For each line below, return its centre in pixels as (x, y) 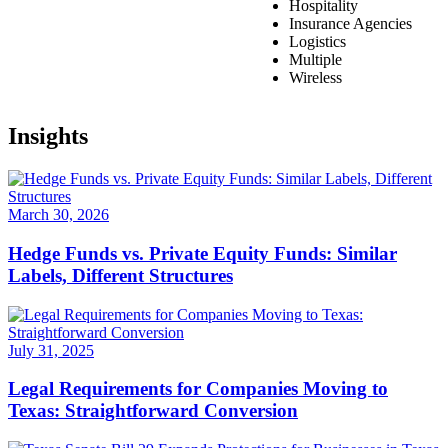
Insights (48, 136)
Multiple (315, 60)
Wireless (315, 78)
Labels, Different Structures (120, 275)
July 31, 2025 (51, 350)
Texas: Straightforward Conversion (153, 411)
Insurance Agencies (350, 24)
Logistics (317, 42)
